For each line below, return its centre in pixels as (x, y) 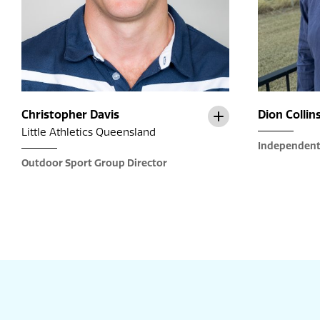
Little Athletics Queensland (89, 132)
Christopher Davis (70, 115)
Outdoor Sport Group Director (94, 164)
